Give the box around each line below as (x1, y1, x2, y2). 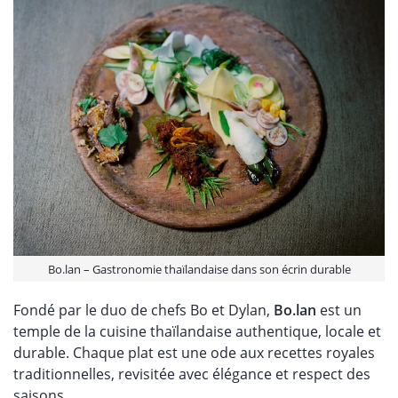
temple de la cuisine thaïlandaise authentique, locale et (13, 321, 381, 341)
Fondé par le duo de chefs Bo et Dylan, (13, 299, 270, 320)
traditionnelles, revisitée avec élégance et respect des (13, 363, 370, 384)
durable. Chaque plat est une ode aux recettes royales (13, 342, 375, 362)
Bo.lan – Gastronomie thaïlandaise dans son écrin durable (47, 260, 351, 277)
